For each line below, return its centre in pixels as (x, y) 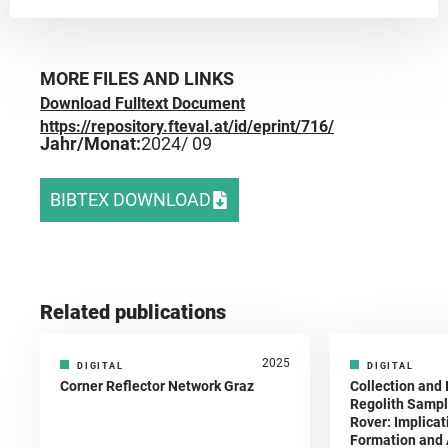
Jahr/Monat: (90, 143)
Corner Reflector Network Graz (157, 386)
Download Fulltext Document (142, 103)
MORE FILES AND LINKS (137, 78)
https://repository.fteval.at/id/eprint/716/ (187, 126)
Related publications (133, 312)
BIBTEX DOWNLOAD (130, 199)
